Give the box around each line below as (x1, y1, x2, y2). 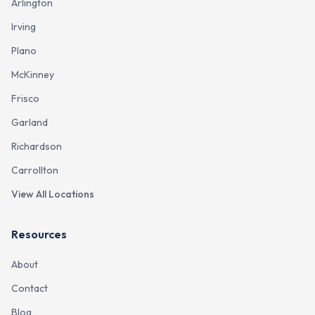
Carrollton (11, 164, 58, 176)
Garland (11, 116, 48, 129)
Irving (11, 20, 36, 33)
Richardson (11, 140, 62, 153)
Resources (11, 227, 67, 241)
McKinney (11, 68, 54, 81)
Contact (11, 282, 48, 295)
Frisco (11, 92, 39, 105)
